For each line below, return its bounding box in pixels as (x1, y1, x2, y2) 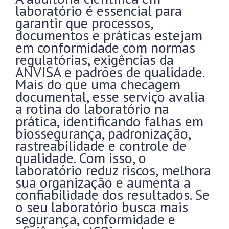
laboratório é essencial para (15, 1, 182, 20)
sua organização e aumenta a (15, 173, 191, 192)
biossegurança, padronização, (15, 124, 191, 143)
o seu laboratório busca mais (15, 197, 188, 216)
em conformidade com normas (15, 38, 195, 57)
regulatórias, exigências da (15, 50, 174, 69)
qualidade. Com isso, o (15, 148, 146, 167)
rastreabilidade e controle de (15, 136, 187, 155)
